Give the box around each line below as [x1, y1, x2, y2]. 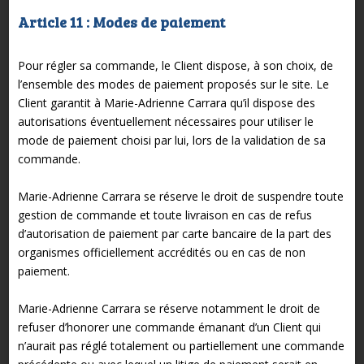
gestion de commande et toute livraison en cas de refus [17, 206, 312, 223]
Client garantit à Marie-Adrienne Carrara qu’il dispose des [17, 94, 315, 110]
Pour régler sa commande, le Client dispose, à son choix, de [17, 57, 333, 73]
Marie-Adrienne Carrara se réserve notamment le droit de [17, 300, 320, 316]
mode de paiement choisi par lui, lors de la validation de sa [17, 132, 326, 148]
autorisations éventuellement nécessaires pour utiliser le [17, 113, 314, 129]
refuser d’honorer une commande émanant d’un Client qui [17, 318, 321, 335]
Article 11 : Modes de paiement [17, 11, 225, 32]
